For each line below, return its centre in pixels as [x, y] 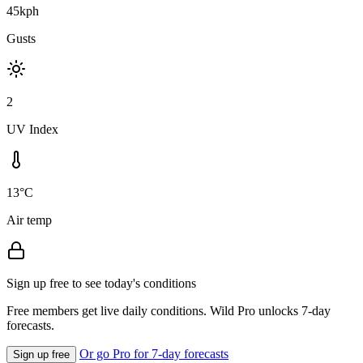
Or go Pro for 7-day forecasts [154, 353]
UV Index [32, 129]
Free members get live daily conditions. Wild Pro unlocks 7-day [169, 310]
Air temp [29, 220]
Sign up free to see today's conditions [101, 283]
